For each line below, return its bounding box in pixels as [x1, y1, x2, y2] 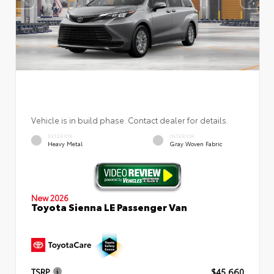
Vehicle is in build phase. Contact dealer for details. [31, 114, 228, 125]
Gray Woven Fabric [169, 139, 223, 147]
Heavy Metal [48, 139, 83, 147]
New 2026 [31, 191, 68, 203]
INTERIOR [169, 132, 194, 139]
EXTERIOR [48, 132, 73, 139]
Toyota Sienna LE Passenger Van [31, 199, 187, 213]
